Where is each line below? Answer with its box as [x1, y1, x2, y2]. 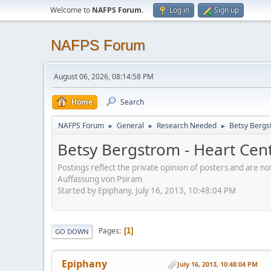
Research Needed [157, 120, 217, 131]
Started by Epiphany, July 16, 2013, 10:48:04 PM [57, 184, 236, 196]
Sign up [214, 5, 239, 15]
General [117, 120, 144, 131]
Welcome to [50, 5, 92, 15]
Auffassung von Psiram [57, 173, 142, 184]
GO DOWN [55, 226, 89, 236]
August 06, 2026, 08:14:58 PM [54, 71, 154, 82]
